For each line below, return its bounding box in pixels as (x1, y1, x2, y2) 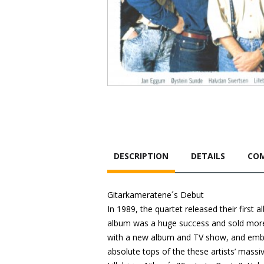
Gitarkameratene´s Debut (107, 189, 204, 200)
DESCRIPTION (114, 150, 169, 161)
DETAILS (191, 150, 225, 161)
